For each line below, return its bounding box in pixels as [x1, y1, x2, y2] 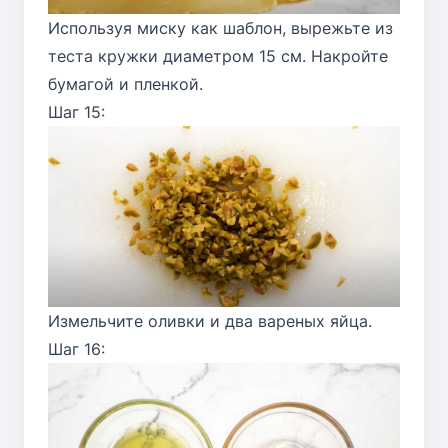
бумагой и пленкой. [48, 74, 203, 95]
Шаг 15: [48, 102, 105, 123]
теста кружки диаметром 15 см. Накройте [48, 46, 388, 67]
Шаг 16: [48, 339, 105, 360]
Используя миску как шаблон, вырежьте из [48, 18, 393, 39]
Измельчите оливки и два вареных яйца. [48, 311, 372, 332]
